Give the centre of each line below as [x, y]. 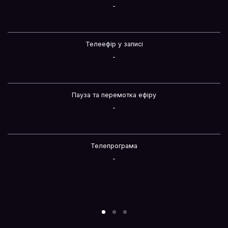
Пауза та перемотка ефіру [114, 95]
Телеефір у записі [114, 44]
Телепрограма [114, 146]
